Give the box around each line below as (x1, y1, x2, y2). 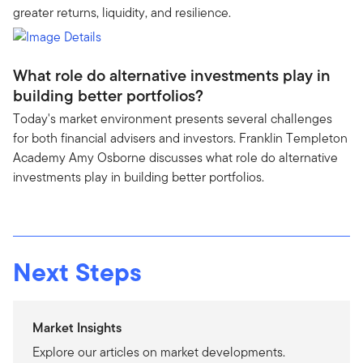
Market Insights (32, 318, 122, 337)
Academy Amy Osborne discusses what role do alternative (13, 147, 338, 167)
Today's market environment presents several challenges (13, 109, 332, 128)
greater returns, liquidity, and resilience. (13, 3, 231, 22)
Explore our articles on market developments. (32, 342, 285, 361)
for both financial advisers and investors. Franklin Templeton (13, 128, 348, 147)
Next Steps (13, 252, 142, 291)
